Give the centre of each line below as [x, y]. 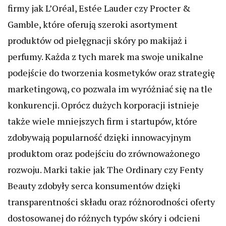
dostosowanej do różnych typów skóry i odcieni [104, 218]
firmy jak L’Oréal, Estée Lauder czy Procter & [99, 8]
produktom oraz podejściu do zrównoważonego [104, 154]
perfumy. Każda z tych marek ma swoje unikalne [105, 57]
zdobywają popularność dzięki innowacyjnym [99, 137]
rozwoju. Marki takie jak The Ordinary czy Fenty [105, 170]
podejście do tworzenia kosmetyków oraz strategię [111, 73]
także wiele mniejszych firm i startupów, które [102, 121]
